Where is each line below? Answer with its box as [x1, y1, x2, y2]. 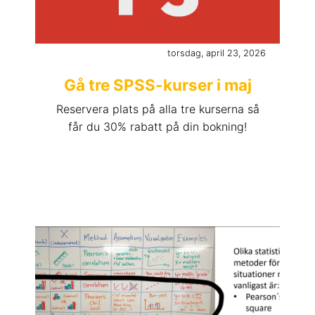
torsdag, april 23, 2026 [167, 48, 266, 59]
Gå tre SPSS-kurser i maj [63, 75, 252, 95]
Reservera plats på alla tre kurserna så [56, 102, 259, 117]
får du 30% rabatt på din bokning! [68, 120, 247, 134]
